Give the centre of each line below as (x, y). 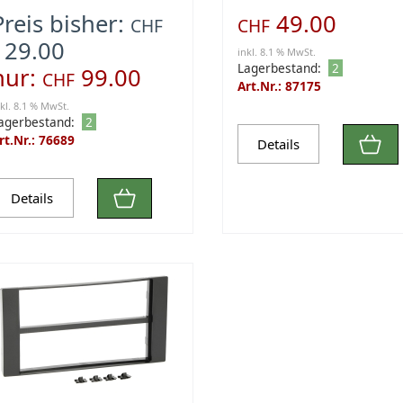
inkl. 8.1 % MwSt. (276, 51)
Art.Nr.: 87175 (279, 85)
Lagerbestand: (279, 67)
